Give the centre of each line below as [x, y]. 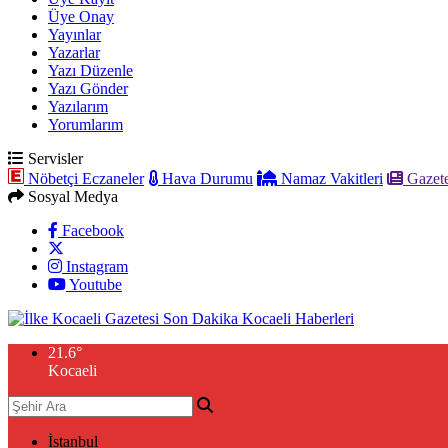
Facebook [91, 230]
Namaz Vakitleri [330, 178]
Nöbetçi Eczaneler [84, 178]
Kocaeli [72, 370]
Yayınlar [74, 34]
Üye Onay [81, 16]
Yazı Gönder [88, 88]
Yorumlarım [85, 124]
